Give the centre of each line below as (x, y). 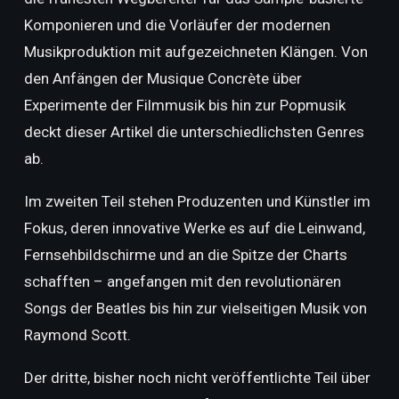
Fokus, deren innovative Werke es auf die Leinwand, (194, 228)
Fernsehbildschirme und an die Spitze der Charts (185, 255)
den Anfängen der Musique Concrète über (163, 78)
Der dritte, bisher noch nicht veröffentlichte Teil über (197, 378)
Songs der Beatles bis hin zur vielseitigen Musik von (195, 308)
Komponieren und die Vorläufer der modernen (177, 25)
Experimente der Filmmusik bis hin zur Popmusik (184, 105)
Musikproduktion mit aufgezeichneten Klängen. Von (195, 52)
